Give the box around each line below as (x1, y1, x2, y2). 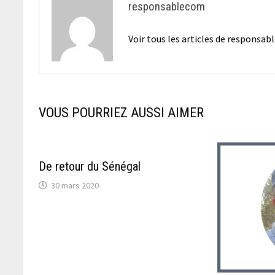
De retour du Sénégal (39, 158, 141, 174)
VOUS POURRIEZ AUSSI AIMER (39, 104, 204, 120)
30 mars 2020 (51, 179, 99, 191)
